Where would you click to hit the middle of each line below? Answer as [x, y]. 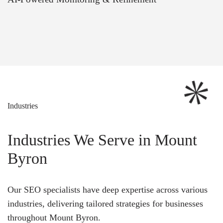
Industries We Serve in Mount [102, 140]
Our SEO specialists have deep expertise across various [108, 190]
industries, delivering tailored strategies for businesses [105, 204]
